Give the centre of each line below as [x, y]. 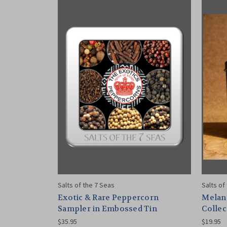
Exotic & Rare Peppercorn [108, 197]
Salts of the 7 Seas [86, 185]
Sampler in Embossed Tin [107, 209]
